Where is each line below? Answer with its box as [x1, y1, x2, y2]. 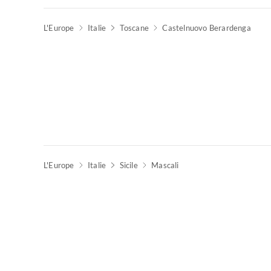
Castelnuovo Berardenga [162, 23, 251, 33]
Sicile [119, 160, 138, 170]
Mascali [151, 160, 179, 170]
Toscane [119, 23, 149, 33]
